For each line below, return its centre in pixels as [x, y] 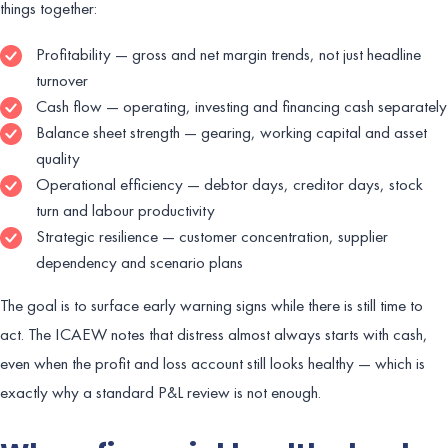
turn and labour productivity [125, 209]
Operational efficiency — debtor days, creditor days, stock [229, 183]
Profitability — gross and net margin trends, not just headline [228, 53]
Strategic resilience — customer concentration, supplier [212, 235]
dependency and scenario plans [139, 261]
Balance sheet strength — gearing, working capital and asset [231, 131]
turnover [62, 79]
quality [58, 157]
